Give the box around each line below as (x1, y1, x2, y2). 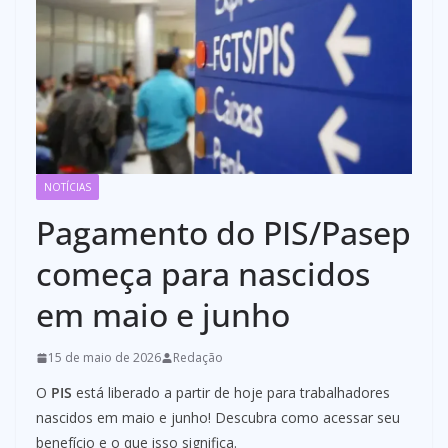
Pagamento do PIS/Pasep (36, 211, 411, 255)
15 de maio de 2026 (48, 349, 161, 367)
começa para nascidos (36, 252, 370, 296)
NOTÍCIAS (44, 180, 91, 195)
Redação (173, 349, 223, 367)
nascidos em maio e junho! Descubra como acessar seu (36, 408, 400, 428)
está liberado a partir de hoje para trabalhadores (72, 383, 390, 403)
